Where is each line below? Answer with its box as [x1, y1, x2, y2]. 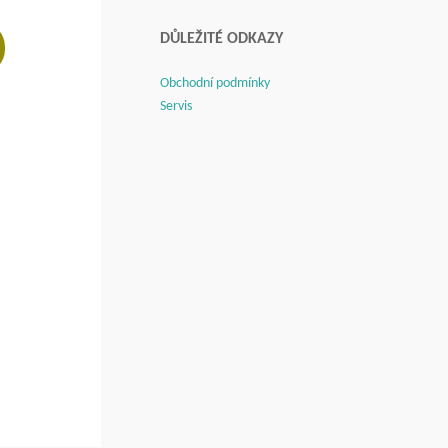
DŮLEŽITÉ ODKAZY [160, 31, 283, 48]
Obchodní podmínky [160, 76, 270, 92]
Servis [160, 99, 192, 115]
